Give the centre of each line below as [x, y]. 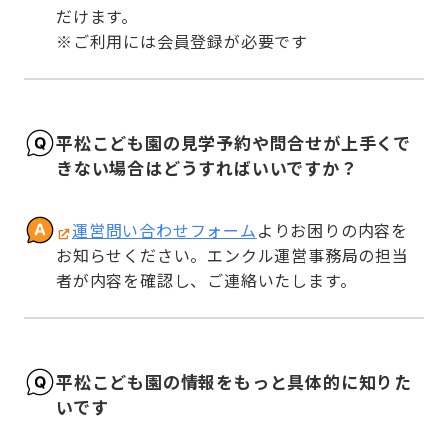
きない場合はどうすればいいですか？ [207, 167]
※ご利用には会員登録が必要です [182, 41]
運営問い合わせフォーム [164, 230]
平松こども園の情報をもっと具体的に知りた [234, 381]
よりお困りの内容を [332, 230]
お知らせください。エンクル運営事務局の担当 [232, 255]
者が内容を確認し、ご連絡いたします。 [206, 280]
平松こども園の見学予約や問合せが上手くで [233, 142]
